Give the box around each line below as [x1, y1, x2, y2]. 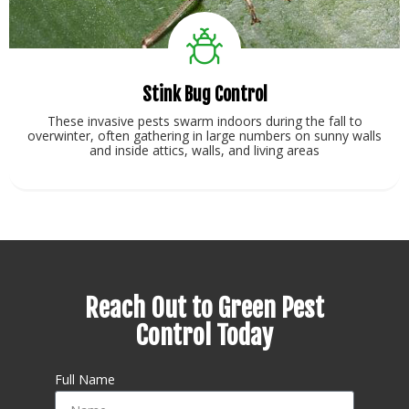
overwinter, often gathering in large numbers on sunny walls [27, 126, 382, 144]
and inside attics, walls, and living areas [89, 141, 320, 159]
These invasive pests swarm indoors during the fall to [47, 111, 362, 130]
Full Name [55, 370, 115, 388]
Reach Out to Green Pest [85, 291, 324, 324]
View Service [160, 214, 249, 233]
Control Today [136, 319, 273, 351]
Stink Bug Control [142, 82, 267, 106]
